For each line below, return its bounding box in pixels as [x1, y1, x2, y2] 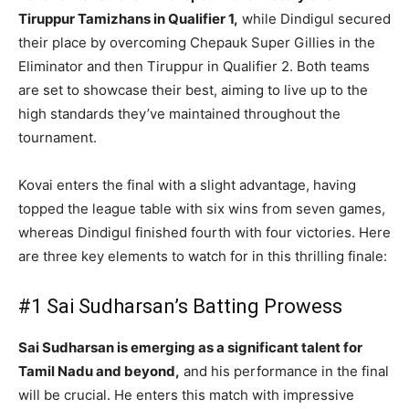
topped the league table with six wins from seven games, [18, 199, 385, 217]
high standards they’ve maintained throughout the [18, 104, 341, 122]
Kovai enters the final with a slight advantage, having [18, 175, 356, 194]
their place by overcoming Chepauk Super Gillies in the [18, 33, 375, 51]
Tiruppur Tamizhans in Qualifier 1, [18, 9, 238, 27]
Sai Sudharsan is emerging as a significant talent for [18, 338, 362, 356]
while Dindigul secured [238, 9, 391, 27]
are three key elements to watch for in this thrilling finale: [18, 246, 387, 265]
